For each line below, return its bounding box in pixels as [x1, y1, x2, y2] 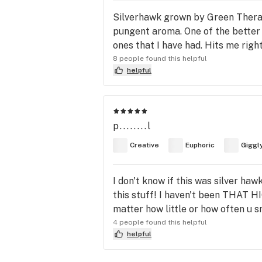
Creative [130, 141, 159, 150]
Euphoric [185, 141, 215, 150]
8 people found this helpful [113, 54, 207, 63]
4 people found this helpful [113, 218, 207, 226]
